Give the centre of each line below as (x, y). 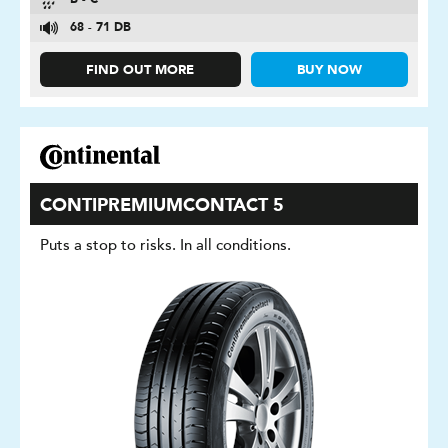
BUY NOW (329, 70)
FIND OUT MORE (140, 70)
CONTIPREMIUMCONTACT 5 (162, 206)
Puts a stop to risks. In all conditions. (165, 245)
